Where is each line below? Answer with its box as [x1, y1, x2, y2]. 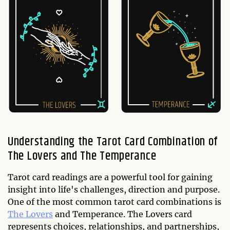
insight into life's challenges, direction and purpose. [8, 184, 220, 195]
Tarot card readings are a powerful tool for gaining [8, 171, 213, 182]
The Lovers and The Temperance [8, 146, 157, 165]
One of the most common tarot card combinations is [8, 196, 221, 207]
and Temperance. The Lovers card [53, 208, 192, 219]
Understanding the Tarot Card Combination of [8, 132, 218, 151]
